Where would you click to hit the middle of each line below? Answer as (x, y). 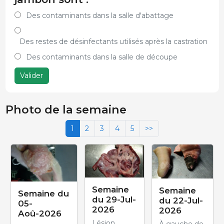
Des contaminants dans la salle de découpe (101, 57)
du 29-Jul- (114, 200)
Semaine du (43, 194)
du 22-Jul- (181, 201)
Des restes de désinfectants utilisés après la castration (113, 41)
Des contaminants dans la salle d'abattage (99, 15)
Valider (31, 76)
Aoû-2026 (40, 214)
